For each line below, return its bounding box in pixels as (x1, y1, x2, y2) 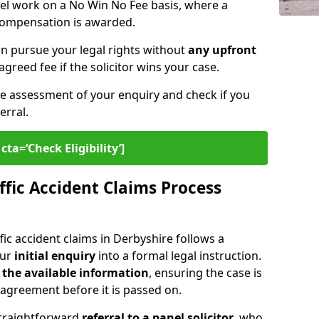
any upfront (188, 42, 256, 58)
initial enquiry (14, 248, 95, 263)
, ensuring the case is (149, 265, 262, 281)
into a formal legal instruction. (95, 248, 261, 263)
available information (24, 265, 149, 281)
